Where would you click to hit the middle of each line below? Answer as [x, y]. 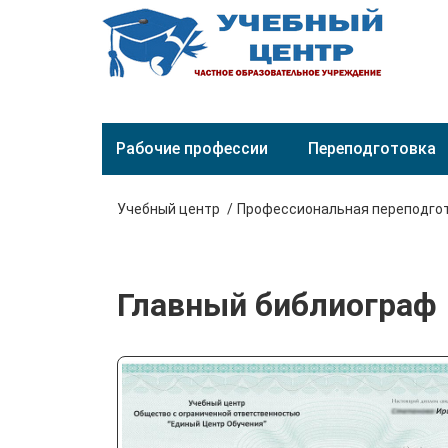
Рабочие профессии [192, 148]
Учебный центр [168, 209]
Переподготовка [372, 148]
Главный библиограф [277, 305]
